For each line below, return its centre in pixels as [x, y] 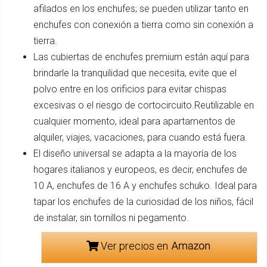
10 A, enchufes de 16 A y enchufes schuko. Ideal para [145, 186]
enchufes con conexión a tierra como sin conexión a [143, 25]
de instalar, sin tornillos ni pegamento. [111, 218]
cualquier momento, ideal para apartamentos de [134, 121]
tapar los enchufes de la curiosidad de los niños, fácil [143, 202]
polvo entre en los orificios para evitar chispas [130, 89]
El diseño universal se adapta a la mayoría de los [135, 153]
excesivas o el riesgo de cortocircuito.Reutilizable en [144, 105]
